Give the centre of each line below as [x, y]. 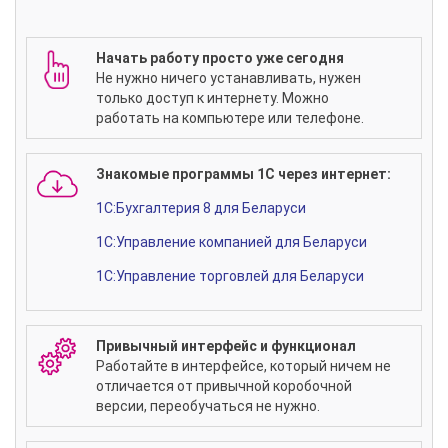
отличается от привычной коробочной [224, 386]
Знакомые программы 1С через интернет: [243, 174]
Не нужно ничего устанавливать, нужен [228, 78]
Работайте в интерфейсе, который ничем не [243, 366]
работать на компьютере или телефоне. [230, 118]
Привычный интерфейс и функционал [226, 346]
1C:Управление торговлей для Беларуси [230, 276]
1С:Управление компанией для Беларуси [231, 242]
